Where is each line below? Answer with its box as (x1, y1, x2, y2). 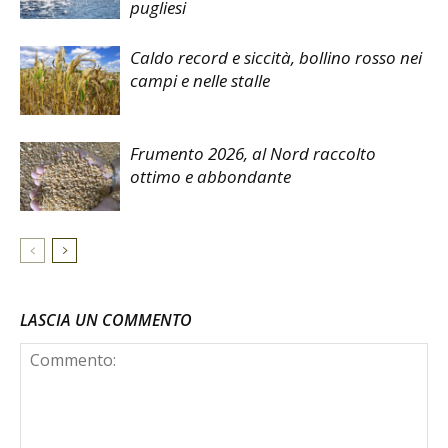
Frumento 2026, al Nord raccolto (130, 142, 376, 166)
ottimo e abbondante (130, 165, 291, 189)
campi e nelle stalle (130, 69, 270, 93)
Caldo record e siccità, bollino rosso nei (130, 46, 422, 70)
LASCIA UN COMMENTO (20, 309, 192, 332)
